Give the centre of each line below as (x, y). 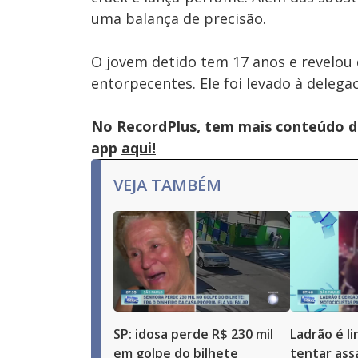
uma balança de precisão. (179, 18)
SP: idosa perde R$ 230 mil (193, 334)
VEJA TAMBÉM (167, 185)
